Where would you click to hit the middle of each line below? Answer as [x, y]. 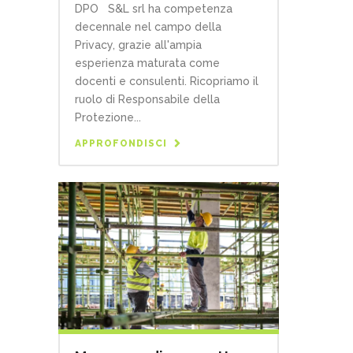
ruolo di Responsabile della [147, 100]
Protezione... [108, 118]
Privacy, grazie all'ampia [138, 45]
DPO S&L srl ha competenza [154, 9]
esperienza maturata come [147, 63]
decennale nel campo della [148, 27]
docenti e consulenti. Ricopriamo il [167, 82]
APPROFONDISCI [121, 144]
